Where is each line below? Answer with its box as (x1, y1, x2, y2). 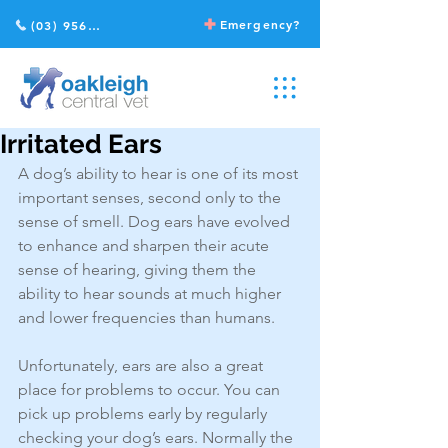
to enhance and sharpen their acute (18, 236, 273, 255)
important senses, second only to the (18, 188, 285, 207)
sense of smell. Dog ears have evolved (18, 212, 294, 231)
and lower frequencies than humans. (18, 308, 275, 327)
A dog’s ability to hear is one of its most (18, 164, 302, 183)
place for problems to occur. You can (18, 380, 284, 399)
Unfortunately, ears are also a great (18, 356, 267, 375)
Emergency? (219, 16, 301, 32)
